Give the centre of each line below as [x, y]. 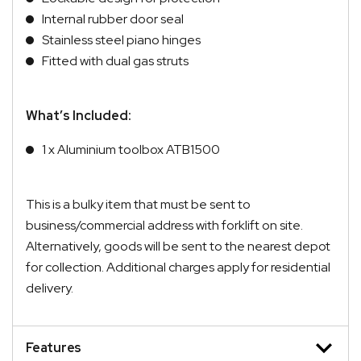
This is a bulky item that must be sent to [138, 204]
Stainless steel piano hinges [121, 39]
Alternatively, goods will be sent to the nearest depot [178, 246]
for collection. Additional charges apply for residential [178, 267]
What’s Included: [79, 115]
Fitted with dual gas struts [115, 60]
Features [54, 347]
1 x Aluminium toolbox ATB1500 [131, 149]
